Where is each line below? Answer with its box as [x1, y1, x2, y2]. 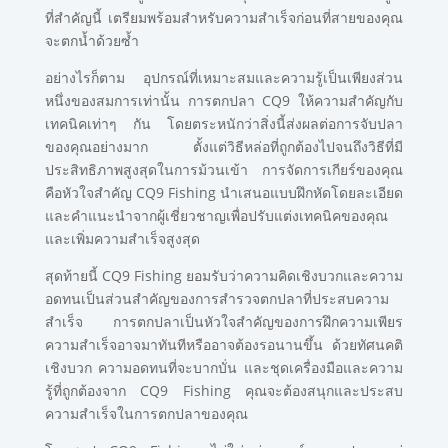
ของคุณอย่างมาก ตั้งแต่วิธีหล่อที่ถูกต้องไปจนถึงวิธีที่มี [44, 137, 404, 156]
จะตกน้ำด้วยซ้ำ [44, 31, 139, 50]
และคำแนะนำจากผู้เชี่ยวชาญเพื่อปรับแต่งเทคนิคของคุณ [44, 206, 388, 225]
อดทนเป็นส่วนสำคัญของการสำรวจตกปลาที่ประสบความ [44, 289, 389, 308]
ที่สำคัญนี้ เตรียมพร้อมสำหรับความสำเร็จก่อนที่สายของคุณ [44, 8, 404, 27]
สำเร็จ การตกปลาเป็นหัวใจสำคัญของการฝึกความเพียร [44, 312, 404, 331]
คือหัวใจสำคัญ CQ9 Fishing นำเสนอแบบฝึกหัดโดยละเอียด [44, 183, 404, 202]
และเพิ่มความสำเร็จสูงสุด [44, 229, 200, 248]
